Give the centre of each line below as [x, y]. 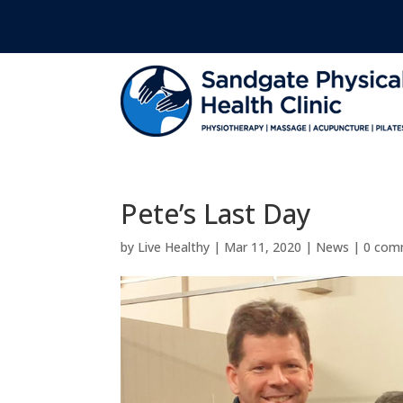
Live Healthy [174, 247]
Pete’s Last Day [216, 214]
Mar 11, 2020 [263, 247]
